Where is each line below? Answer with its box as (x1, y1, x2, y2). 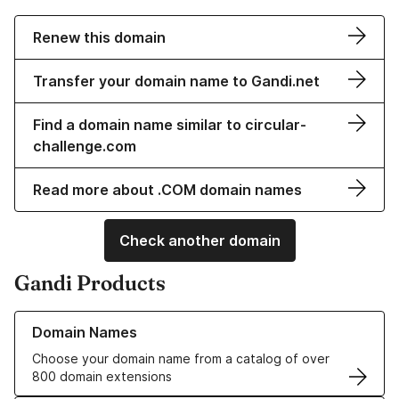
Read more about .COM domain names (33, 181, 302, 199)
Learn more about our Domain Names (14, 312, 234, 328)
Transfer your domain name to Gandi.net (33, 72, 320, 91)
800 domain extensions (32, 369, 172, 385)
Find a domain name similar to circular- (33, 116, 306, 134)
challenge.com (33, 137, 136, 156)
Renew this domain (33, 28, 166, 47)
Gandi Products (14, 270, 166, 297)
